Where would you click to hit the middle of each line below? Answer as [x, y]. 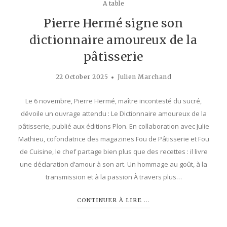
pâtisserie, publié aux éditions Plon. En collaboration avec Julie [113, 126]
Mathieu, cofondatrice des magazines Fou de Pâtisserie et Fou [113, 139]
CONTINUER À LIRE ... [113, 200]
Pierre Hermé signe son [113, 23]
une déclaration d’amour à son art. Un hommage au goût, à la [113, 164]
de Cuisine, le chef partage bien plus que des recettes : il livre [113, 151]
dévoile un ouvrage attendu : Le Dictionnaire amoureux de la [113, 113]
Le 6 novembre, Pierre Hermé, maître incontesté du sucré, [113, 101]
